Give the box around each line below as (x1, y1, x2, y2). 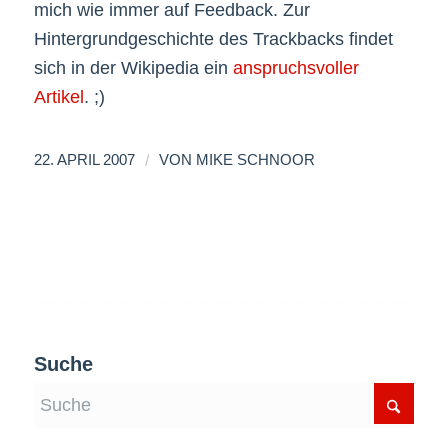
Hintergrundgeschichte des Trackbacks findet (33, 29, 393, 50)
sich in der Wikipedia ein (33, 58, 233, 79)
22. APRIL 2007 (33, 151, 135, 168)
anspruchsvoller (232, 58, 359, 79)
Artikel (33, 87, 84, 108)
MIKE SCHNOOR (195, 151, 315, 168)
